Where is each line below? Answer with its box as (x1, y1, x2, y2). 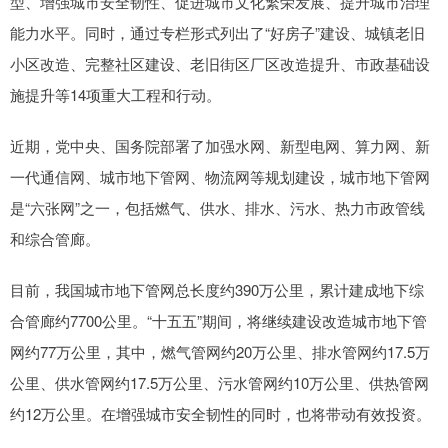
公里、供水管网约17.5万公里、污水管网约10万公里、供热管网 (10, 372, 429, 394)
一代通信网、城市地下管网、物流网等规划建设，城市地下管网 (10, 166, 430, 188)
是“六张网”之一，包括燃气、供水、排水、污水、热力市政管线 (10, 197, 425, 219)
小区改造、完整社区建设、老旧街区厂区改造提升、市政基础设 (10, 53, 430, 75)
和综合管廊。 (10, 228, 100, 250)
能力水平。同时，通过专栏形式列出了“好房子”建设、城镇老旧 (10, 22, 425, 44)
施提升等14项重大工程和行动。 (10, 84, 221, 106)
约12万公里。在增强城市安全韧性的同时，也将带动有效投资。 (10, 403, 431, 425)
